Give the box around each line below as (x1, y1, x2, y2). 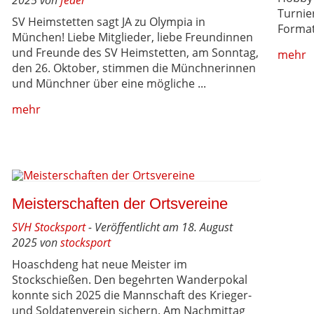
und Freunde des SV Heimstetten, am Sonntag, (12, 44, 259, 60)
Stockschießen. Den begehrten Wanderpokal (12, 272, 248, 287)
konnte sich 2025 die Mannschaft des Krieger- (12, 287, 252, 303)
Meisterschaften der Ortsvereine (12, 195, 228, 212)
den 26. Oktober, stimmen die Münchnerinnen (12, 60, 257, 76)
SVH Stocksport (12, 219, 86, 235)
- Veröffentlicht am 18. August (86, 219, 233, 235)
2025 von (12, 235, 61, 250)
